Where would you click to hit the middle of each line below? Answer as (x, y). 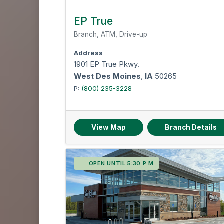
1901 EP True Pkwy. (107, 64)
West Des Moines (108, 76)
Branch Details (191, 127)
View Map (109, 127)
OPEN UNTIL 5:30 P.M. (122, 163)
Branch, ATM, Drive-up (111, 34)
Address (89, 53)
